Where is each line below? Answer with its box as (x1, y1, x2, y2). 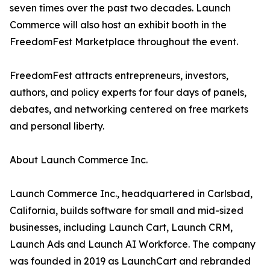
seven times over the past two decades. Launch (10, 2, 231, 14)
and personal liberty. (10, 120, 104, 133)
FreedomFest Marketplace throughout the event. (10, 36, 238, 48)
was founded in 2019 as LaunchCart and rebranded (10, 255, 251, 268)
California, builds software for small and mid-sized (10, 204, 243, 217)
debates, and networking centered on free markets (10, 103, 248, 116)
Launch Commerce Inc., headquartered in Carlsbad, (10, 187, 253, 200)
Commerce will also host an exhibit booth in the (10, 19, 227, 31)
